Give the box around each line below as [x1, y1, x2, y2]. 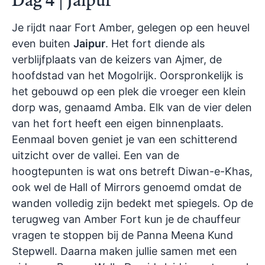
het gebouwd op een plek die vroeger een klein [12, 85, 246, 98]
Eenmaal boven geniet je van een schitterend [12, 133, 237, 146]
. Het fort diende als [105, 37, 205, 50]
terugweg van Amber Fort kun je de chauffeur [12, 213, 241, 226]
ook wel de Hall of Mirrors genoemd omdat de [12, 181, 241, 194]
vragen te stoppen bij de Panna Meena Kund [12, 229, 233, 242]
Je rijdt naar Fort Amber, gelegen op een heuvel [12, 21, 250, 34]
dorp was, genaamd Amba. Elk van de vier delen [12, 101, 252, 114]
